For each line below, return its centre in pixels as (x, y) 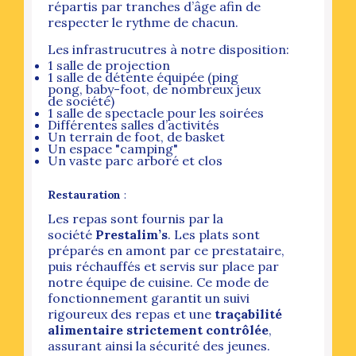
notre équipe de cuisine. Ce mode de (158, 282)
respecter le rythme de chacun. (143, 22)
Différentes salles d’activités (133, 124)
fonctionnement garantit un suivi (149, 298)
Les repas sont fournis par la (135, 218)
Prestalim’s (132, 234)
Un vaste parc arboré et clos (135, 160)
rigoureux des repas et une (131, 313)
